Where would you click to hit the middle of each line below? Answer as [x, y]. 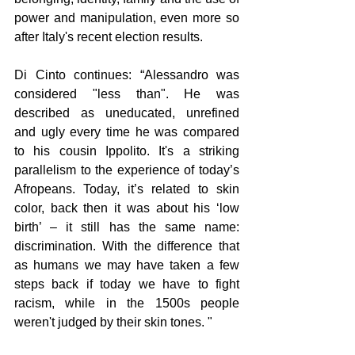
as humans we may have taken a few [127, 265]
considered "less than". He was [127, 94]
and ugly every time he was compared [127, 132]
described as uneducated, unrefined [127, 113]
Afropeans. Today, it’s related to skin [127, 189]
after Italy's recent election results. [110, 36]
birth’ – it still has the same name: [127, 227]
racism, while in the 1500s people [127, 303]
